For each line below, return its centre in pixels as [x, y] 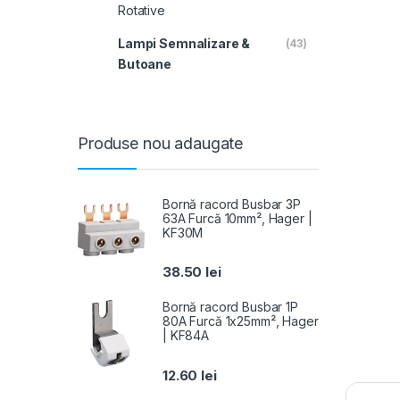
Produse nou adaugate [161, 143]
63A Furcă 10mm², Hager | [237, 219]
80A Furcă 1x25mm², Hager [241, 321]
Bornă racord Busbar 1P [230, 307]
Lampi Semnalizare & [184, 44]
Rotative [141, 10]
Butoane [144, 64]
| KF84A [186, 336]
